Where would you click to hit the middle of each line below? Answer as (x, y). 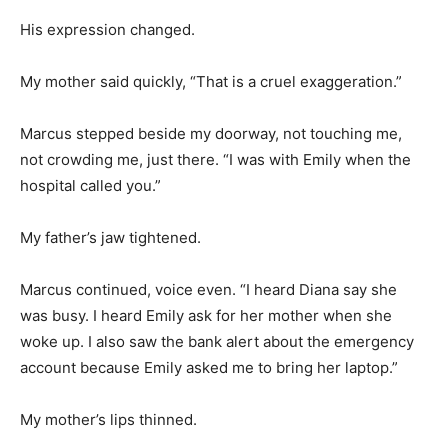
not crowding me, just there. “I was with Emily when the (215, 159)
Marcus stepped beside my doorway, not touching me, (211, 133)
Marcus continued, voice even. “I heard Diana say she (208, 289)
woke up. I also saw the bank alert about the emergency (217, 341)
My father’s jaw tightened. (110, 237)
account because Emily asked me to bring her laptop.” (209, 367)
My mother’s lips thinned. (108, 419)
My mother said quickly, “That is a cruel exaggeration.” (211, 81)
